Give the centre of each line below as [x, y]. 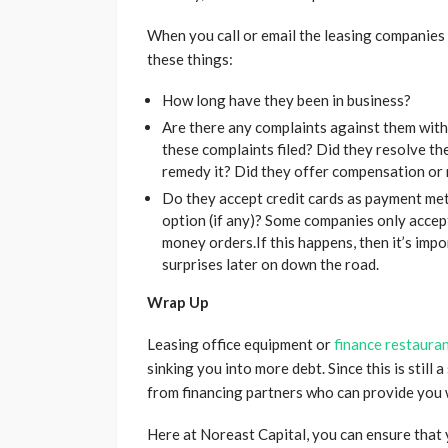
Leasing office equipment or [240, 344]
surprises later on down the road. [272, 264]
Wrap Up [179, 302]
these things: [190, 59]
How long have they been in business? [286, 100]
